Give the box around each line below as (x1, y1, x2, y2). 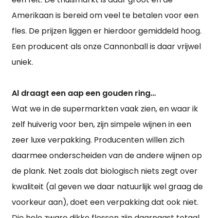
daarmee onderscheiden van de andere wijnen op (12, 150, 202, 161)
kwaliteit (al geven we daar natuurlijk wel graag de (12, 181, 203, 192)
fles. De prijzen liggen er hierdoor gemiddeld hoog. (12, 25, 201, 36)
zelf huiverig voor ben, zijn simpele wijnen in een (12, 119, 191, 130)
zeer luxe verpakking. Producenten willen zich (12, 134, 184, 145)
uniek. (12, 56, 33, 68)
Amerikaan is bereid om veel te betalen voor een (12, 10, 199, 21)
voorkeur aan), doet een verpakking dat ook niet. (12, 197, 199, 208)
